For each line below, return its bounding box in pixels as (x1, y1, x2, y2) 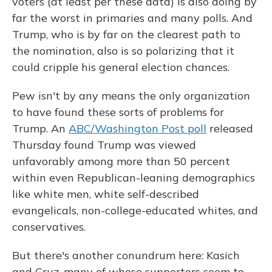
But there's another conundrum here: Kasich (12, 248, 240, 263)
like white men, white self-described (12, 187, 199, 202)
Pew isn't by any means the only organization (12, 89, 250, 103)
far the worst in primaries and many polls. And (12, 11, 253, 25)
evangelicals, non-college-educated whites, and (12, 203, 258, 218)
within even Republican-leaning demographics (12, 171, 255, 185)
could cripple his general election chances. (12, 60, 229, 75)
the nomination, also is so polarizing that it (12, 44, 234, 58)
